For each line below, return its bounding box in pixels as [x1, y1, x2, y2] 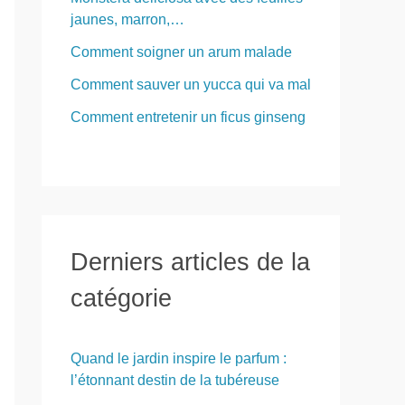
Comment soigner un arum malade [71, 44, 292, 61]
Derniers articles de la [71, 248, 310, 277]
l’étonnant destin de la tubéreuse [71, 372, 279, 389]
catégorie [71, 284, 172, 313]
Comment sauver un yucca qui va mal [71, 77, 311, 93]
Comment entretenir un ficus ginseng [71, 109, 306, 126]
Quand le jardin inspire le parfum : [71, 351, 287, 367]
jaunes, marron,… [71, 12, 184, 28]
